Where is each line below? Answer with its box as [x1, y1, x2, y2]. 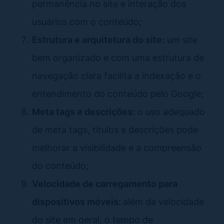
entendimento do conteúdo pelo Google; [32, 87, 203, 99]
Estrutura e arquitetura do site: [32, 33, 164, 45]
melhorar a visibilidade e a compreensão [32, 141, 201, 153]
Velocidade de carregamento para [32, 177, 177, 189]
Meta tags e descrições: [32, 105, 135, 117]
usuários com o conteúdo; [32, 15, 141, 27]
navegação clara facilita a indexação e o [32, 69, 201, 81]
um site [164, 33, 197, 45]
